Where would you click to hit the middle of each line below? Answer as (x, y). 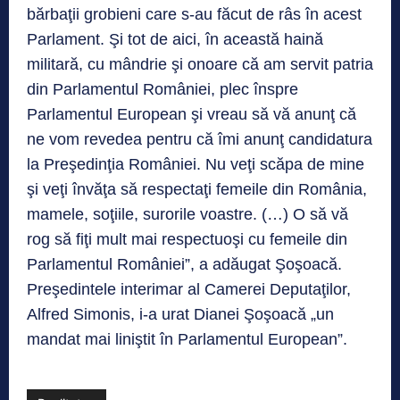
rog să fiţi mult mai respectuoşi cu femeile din (187, 240)
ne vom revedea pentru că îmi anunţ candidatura (200, 140)
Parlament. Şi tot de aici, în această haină (175, 40)
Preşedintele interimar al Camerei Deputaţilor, (189, 290)
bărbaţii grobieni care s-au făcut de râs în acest (194, 15)
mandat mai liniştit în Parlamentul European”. (187, 340)
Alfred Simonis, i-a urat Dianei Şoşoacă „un (180, 315)
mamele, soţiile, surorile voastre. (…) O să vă (187, 215)
